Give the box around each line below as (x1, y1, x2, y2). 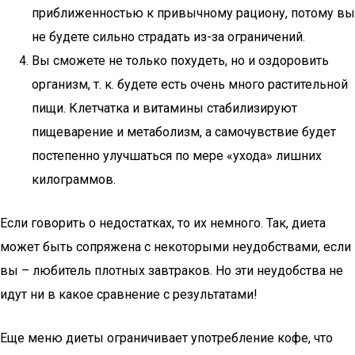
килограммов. (32, 172, 116, 187)
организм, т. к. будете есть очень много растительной (32, 77, 348, 92)
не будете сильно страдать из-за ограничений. (32, 29, 305, 44)
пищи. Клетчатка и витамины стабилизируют (32, 101, 297, 116)
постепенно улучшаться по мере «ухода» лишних (32, 148, 322, 163)
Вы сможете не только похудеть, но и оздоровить (32, 53, 329, 68)
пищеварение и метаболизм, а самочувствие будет (32, 124, 336, 139)
